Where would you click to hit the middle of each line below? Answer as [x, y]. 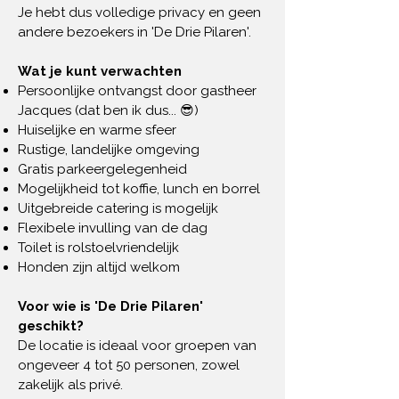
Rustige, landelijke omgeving [109, 150]
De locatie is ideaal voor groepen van [137, 346]
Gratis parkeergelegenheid [102, 169]
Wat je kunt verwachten [100, 71]
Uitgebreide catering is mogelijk [118, 208]
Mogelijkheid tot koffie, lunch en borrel [139, 189]
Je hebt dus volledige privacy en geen [139, 12]
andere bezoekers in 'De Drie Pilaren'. [134, 32]
